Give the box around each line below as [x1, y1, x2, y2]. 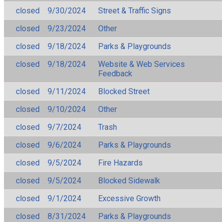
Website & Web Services [98, 59, 185, 69]
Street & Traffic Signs [98, 5, 171, 15]
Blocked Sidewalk [98, 175, 160, 185]
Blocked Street [98, 86, 150, 96]
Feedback [98, 68, 132, 78]
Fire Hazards [98, 158, 143, 167]
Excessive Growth [98, 193, 161, 203]
